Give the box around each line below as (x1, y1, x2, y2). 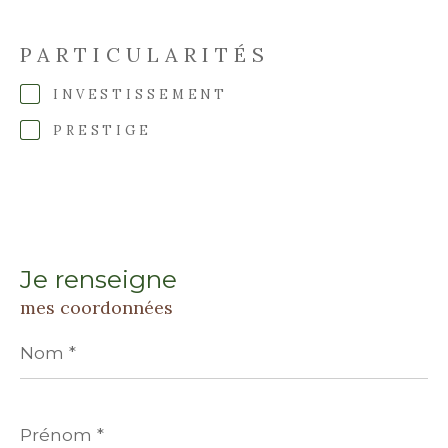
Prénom (19, 406, 82, 426)
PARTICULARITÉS (20, 42, 270, 68)
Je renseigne (20, 263, 177, 294)
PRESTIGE (52, 122, 152, 140)
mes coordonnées (20, 295, 173, 319)
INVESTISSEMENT (52, 86, 229, 104)
